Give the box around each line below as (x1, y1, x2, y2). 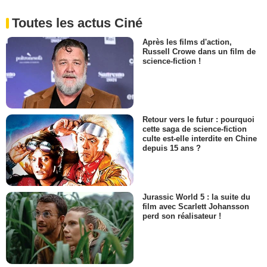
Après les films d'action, (142, 37, 232, 46)
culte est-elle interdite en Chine (142, 134, 257, 144)
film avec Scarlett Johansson (142, 202, 249, 212)
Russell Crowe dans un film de (142, 46, 256, 56)
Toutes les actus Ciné (12, 15, 142, 30)
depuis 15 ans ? (142, 144, 201, 153)
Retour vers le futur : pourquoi (142, 114, 254, 124)
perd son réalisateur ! (142, 212, 221, 221)
